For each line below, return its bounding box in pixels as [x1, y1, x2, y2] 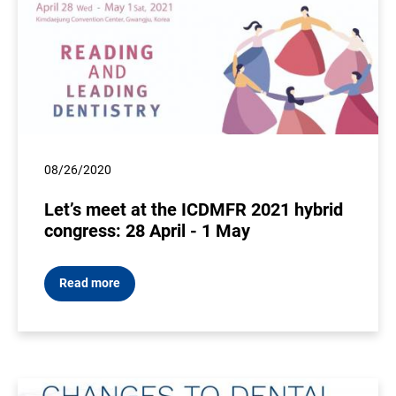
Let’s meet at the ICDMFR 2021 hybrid [44, 199, 343, 221]
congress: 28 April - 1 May [44, 220, 250, 242]
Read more [59, 276, 120, 291]
